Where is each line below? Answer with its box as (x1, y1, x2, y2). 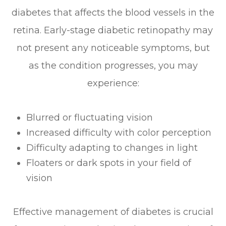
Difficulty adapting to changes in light (26, 142, 198, 154)
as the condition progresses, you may (28, 60, 198, 72)
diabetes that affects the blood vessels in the (12, 7, 214, 19)
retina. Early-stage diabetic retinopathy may (13, 25, 213, 36)
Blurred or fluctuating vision (26, 112, 153, 124)
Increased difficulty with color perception (26, 127, 212, 139)
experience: (87, 78, 139, 89)
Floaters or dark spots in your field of (26, 157, 192, 169)
